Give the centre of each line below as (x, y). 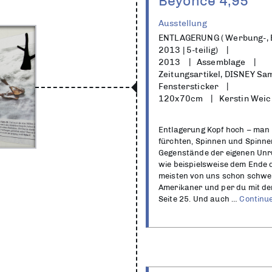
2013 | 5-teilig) (189, 50)
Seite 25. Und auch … (199, 199)
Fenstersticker (189, 86)
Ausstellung (183, 23)
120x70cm (181, 98)
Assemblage (221, 62)
